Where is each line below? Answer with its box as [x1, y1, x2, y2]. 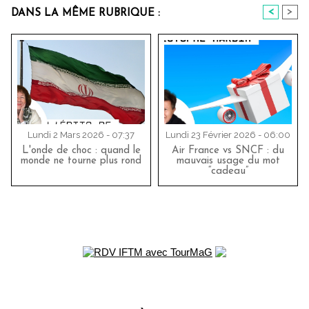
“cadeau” [208, 166, 248, 177]
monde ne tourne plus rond [21, 155, 141, 166]
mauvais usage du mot [176, 155, 280, 166]
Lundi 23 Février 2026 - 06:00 [166, 129, 290, 140]
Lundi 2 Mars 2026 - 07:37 [28, 129, 134, 140]
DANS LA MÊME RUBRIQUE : [11, 8, 160, 19]
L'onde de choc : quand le [21, 145, 141, 156]
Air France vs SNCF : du [172, 145, 284, 156]
